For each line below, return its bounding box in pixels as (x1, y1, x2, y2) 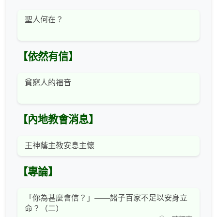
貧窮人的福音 (25, 78, 71, 87)
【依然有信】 (17, 50, 78, 62)
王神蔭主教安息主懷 (25, 141, 94, 150)
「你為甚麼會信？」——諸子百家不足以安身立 (25, 193, 187, 202)
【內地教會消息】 (17, 113, 99, 125)
